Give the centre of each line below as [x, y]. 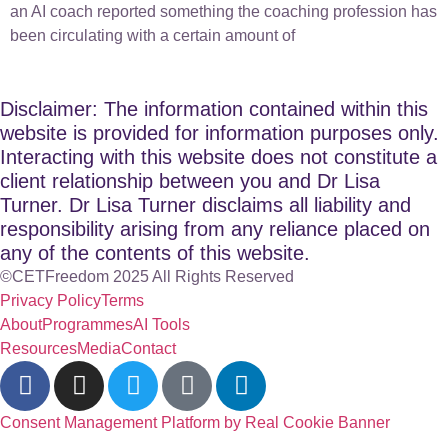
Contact [148, 348]
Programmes [87, 324]
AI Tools [161, 324]
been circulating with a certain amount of [152, 36]
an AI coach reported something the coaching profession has [223, 12]
